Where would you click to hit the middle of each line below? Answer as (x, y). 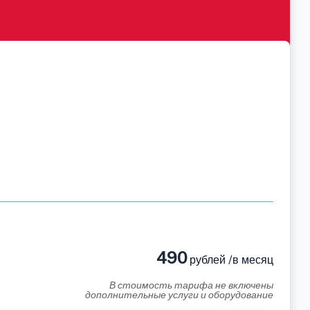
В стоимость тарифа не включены (191, 285)
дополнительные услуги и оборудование (179, 295)
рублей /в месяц (230, 260)
